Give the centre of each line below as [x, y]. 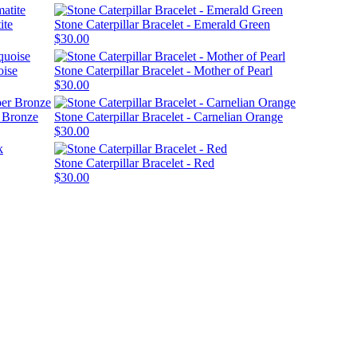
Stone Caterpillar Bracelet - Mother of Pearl [163, 70]
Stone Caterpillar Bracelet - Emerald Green [162, 24]
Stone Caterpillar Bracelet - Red [134, 163]
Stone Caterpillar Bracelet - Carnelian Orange [169, 116]
